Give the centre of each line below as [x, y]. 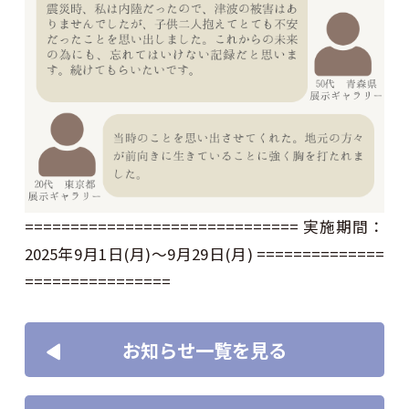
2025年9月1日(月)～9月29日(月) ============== [204, 254]
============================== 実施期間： [204, 226]
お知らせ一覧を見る [204, 350]
